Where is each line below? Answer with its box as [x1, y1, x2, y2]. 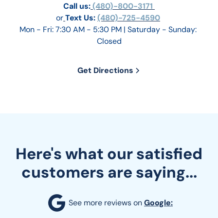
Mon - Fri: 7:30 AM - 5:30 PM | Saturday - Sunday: [19, 24, 199, 35]
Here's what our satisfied [16, 144, 202, 164]
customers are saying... [21, 162, 197, 183]
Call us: [63, 1, 91, 12]
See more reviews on [69, 198, 144, 208]
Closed [96, 36, 122, 47]
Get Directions [77, 65, 133, 76]
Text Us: [65, 13, 97, 23]
